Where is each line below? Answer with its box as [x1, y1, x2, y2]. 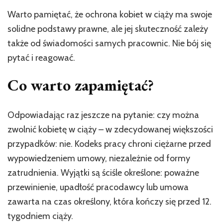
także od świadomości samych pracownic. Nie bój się [7, 38, 211, 49]
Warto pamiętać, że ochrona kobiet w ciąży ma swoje [7, 9, 212, 20]
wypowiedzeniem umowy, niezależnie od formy [7, 152, 190, 164]
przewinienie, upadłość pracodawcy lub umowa [7, 181, 189, 193]
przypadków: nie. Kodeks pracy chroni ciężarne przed [7, 138, 211, 149]
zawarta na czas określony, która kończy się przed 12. [7, 196, 212, 207]
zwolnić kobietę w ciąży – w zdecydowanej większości [7, 123, 213, 135]
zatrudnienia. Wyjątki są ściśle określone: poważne [7, 167, 199, 178]
